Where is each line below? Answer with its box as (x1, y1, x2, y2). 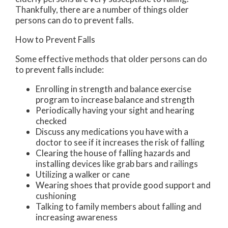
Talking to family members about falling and (36, 201, 202, 212)
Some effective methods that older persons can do (15, 53, 207, 64)
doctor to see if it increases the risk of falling (36, 136, 205, 148)
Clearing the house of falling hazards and (36, 147, 190, 158)
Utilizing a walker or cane (36, 168, 130, 180)
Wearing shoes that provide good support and (36, 179, 211, 190)
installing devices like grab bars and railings (36, 158, 198, 169)
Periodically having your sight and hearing (36, 104, 194, 116)
